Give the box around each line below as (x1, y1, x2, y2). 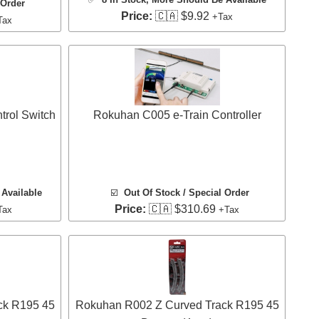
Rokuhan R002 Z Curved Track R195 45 (75, 298, 279, 311)
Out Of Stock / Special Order (124, 187, 249, 199)
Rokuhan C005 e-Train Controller (93, 109, 261, 122)
